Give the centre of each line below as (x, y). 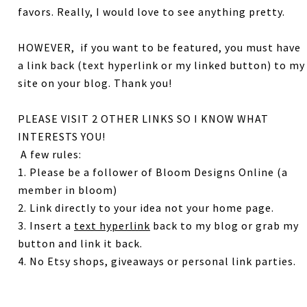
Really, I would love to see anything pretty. (173, 12)
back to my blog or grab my (225, 226)
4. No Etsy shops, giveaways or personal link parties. (157, 261)
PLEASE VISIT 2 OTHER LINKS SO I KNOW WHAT (144, 119)
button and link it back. (81, 244)
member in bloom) (68, 190)
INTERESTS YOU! (62, 137)
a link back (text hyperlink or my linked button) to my (162, 65)
